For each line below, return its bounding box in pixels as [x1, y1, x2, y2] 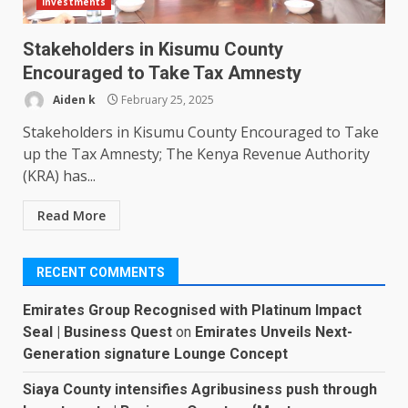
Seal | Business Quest [23, 323, 172, 342]
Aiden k [50, 91, 96, 107]
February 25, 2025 [118, 91, 214, 107]
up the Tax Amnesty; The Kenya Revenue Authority [23, 144, 370, 165]
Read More [37, 207, 106, 225]
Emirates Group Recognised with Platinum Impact [23, 301, 362, 320]
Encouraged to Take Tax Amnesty [23, 62, 301, 85]
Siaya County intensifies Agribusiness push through [23, 381, 377, 399]
